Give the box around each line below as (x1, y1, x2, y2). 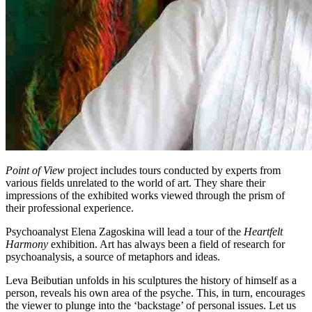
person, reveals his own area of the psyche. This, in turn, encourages (6, 287, 305, 299)
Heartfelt (244, 226, 283, 237)
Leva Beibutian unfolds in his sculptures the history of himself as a (6, 274, 297, 286)
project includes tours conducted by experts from (65, 164, 281, 176)
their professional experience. (6, 202, 134, 214)
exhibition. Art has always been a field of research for (48, 238, 285, 250)
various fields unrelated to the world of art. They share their (6, 177, 265, 189)
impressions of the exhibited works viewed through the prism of (6, 189, 285, 201)
